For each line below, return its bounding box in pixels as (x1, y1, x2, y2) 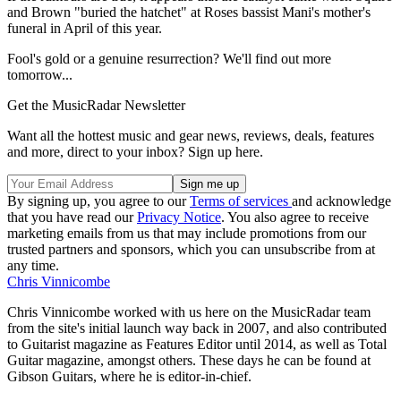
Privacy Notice (137, 209, 221, 225)
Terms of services (190, 192, 292, 209)
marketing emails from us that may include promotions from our (7, 225, 366, 241)
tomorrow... (7, 66, 73, 82)
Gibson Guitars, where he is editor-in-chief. (7, 368, 252, 384)
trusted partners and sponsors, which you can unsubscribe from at (7, 241, 375, 257)
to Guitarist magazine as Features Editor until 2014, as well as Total (7, 336, 387, 352)
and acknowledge (292, 192, 391, 209)
